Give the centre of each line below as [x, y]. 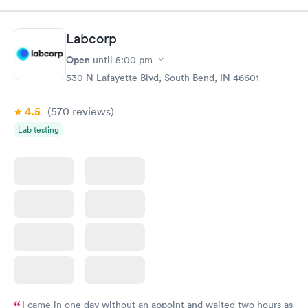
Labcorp [91, 38]
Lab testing [38, 129]
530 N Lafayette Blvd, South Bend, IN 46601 [163, 77]
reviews [90, 111]
